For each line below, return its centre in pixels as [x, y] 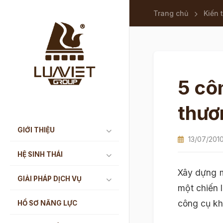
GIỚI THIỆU [36, 130]
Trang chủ [171, 13]
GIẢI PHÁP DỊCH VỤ [50, 178]
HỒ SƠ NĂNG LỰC [47, 203]
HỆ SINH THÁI [40, 154]
